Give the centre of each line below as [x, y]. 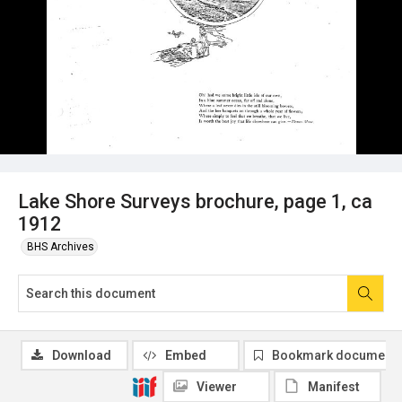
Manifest [334, 386]
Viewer [217, 386]
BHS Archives [61, 246]
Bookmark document [334, 355]
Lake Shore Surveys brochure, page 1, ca [195, 201]
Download [82, 355]
